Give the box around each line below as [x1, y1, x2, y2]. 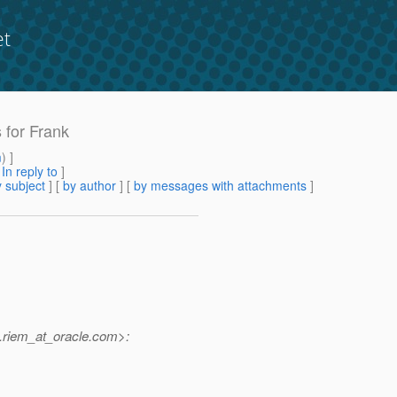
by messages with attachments [134, 176, 307, 195]
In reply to [2, 162, 58, 181]
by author [63, 176, 116, 195]
